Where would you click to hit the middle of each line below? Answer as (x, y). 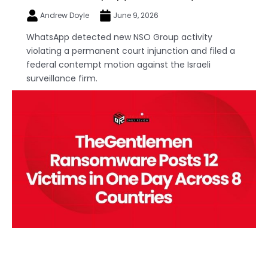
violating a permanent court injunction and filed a (131, 51)
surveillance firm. (62, 79)
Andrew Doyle (65, 15)
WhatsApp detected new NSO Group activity (119, 37)
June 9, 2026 (135, 15)
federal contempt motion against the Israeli (118, 65)
